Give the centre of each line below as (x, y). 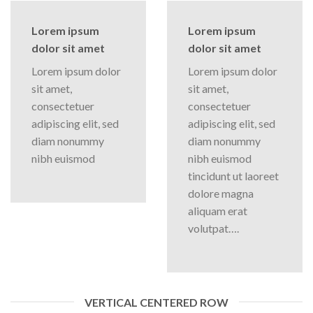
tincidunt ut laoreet (233, 175)
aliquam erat (218, 210)
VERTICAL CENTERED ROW (156, 302)
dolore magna (221, 193)
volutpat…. (213, 228)
